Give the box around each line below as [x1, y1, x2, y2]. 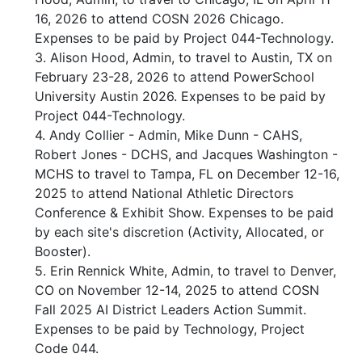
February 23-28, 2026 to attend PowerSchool [35, 69, 314, 86]
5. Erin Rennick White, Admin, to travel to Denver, [35, 263, 336, 280]
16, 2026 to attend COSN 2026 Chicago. [35, 11, 284, 27]
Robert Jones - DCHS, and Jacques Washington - [35, 146, 338, 163]
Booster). [35, 243, 90, 260]
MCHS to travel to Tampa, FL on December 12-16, [35, 166, 339, 183]
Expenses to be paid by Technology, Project [35, 321, 305, 338]
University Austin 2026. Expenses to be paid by [35, 88, 326, 105]
